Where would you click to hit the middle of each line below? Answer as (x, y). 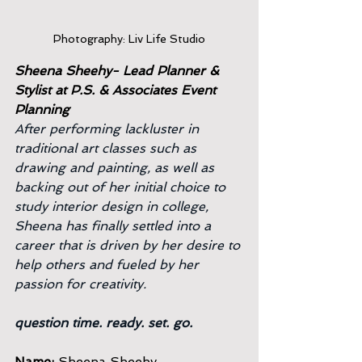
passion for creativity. (80, 284)
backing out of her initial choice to (122, 187)
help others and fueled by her (109, 265)
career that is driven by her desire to (129, 245)
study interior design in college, (114, 206)
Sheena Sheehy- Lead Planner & (119, 71)
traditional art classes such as (107, 148)
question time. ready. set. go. (103, 323)
